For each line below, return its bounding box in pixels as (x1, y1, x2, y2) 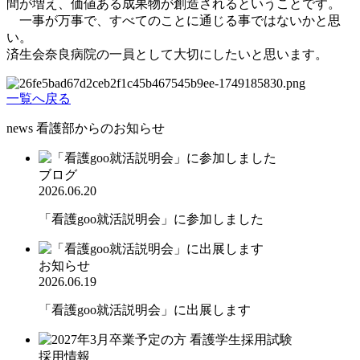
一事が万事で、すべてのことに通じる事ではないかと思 (6, 14, 341, 28)
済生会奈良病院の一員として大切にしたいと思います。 (6, 47, 328, 62)
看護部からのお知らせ (36, 121, 165, 136)
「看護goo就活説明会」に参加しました (39, 212, 264, 227)
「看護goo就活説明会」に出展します (39, 303, 264, 317)
